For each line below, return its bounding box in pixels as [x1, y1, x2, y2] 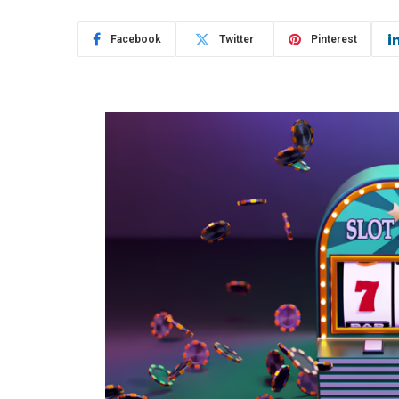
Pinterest [310, 33, 357, 46]
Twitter [219, 33, 254, 46]
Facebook [110, 33, 161, 46]
